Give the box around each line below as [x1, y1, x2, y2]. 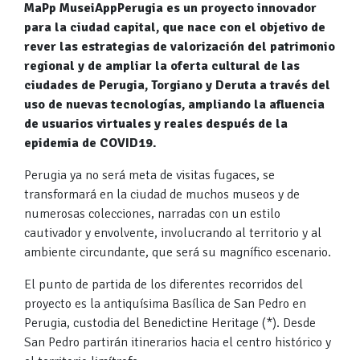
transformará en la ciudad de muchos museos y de [24, 186, 300, 202]
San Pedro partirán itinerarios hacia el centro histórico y [24, 334, 331, 350]
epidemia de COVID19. [24, 135, 157, 151]
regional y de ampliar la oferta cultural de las [24, 58, 300, 74]
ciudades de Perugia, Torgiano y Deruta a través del [24, 77, 330, 93]
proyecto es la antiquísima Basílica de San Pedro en [24, 296, 306, 312]
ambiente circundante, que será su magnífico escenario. [24, 244, 334, 260]
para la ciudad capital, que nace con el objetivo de [24, 19, 325, 35]
